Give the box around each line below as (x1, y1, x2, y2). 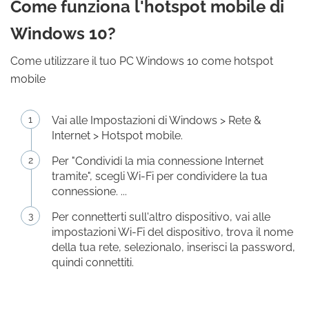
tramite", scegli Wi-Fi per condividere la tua (52, 170, 268, 183)
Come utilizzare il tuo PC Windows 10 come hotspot (10, 54, 273, 68)
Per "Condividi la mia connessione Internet (52, 154, 263, 168)
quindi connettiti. (52, 256, 134, 269)
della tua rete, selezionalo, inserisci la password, (52, 241, 295, 254)
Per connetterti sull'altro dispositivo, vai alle (52, 210, 270, 223)
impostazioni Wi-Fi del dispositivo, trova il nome (52, 226, 293, 239)
